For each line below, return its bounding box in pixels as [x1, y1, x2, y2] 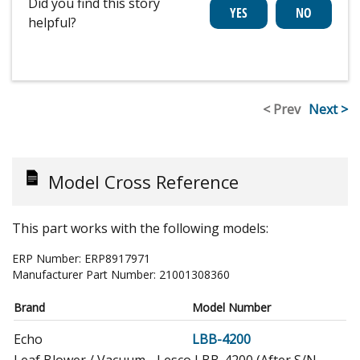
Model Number [192, 300, 271, 316]
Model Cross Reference [48, 170, 239, 194]
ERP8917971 [84, 251, 150, 267]
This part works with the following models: [12, 219, 268, 238]
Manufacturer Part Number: [12, 267, 159, 283]
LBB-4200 [192, 330, 251, 349]
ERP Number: [12, 251, 84, 267]
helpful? [28, 14, 76, 32]
